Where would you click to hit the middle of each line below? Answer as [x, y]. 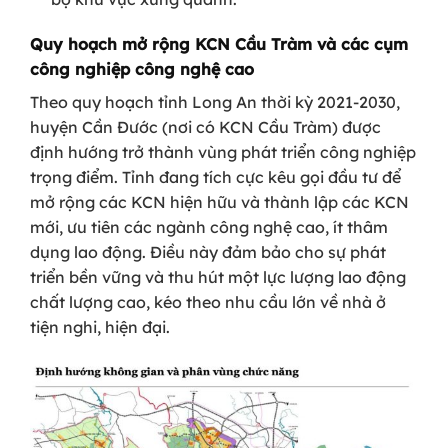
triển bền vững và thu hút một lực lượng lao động [218, 277]
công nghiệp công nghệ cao [142, 69]
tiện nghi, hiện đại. [100, 327]
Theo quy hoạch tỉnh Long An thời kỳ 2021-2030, [215, 102]
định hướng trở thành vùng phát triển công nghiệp [223, 152]
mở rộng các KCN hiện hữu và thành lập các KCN [219, 202]
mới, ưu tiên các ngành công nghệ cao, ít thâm [209, 227]
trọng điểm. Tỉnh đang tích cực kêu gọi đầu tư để [215, 177]
